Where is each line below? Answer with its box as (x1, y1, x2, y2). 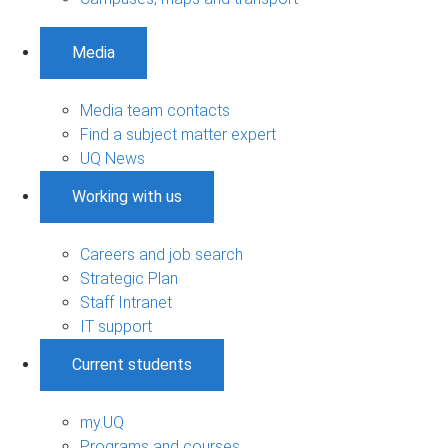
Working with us (72, 186, 182, 206)
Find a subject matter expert (80, 124, 276, 144)
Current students (72, 354, 192, 374)
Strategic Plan (80, 268, 178, 288)
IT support (80, 316, 152, 336)
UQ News (80, 148, 145, 168)
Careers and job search (80, 244, 243, 264)
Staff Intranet (80, 292, 172, 312)
